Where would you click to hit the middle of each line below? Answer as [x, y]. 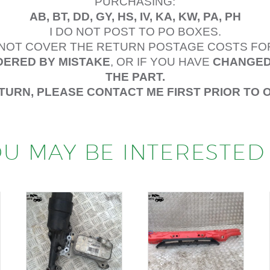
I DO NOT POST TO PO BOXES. [135, 32]
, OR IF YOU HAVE [162, 62]
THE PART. [135, 77]
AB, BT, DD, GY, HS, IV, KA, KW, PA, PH [135, 17]
